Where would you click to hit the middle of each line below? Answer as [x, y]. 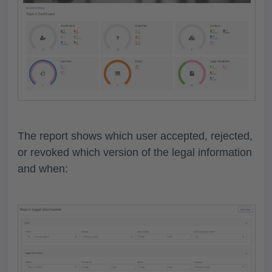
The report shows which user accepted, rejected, [135, 136]
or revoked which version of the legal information [135, 153]
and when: [44, 169]
